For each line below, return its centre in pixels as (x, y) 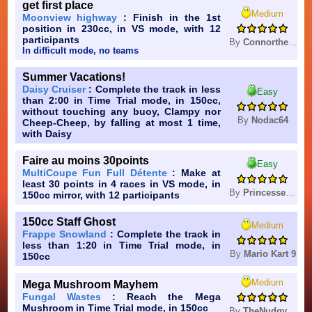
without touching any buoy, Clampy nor (121, 112)
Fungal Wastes (61, 297)
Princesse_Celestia (264, 193)
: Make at (194, 173)
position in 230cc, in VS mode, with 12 (121, 29)
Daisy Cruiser (54, 89)
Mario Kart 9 (270, 254)
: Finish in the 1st (169, 18)
